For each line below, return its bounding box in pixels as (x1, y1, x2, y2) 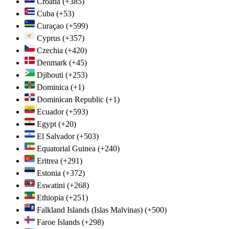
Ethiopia (37, 193, 64, 202)
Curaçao (37, 21, 64, 30)
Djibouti (37, 70, 63, 79)
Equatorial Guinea (37, 144, 96, 153)
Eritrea (37, 156, 58, 165)
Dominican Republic (37, 95, 104, 104)
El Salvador (37, 131, 75, 141)
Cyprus (37, 33, 60, 42)
